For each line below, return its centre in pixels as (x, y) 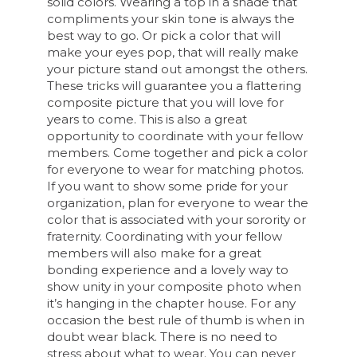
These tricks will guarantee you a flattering (175, 85)
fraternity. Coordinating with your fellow (165, 236)
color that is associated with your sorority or (177, 219)
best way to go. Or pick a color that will (164, 35)
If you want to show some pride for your (168, 186)
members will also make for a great (155, 253)
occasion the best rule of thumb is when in (176, 320)
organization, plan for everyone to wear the (178, 202)
